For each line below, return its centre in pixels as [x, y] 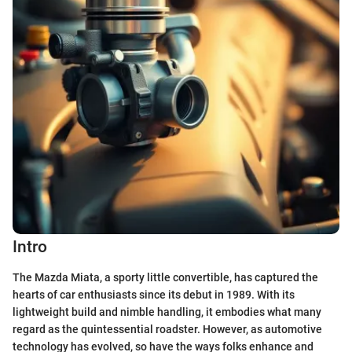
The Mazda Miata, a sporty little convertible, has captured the [165, 277]
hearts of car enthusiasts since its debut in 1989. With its [154, 294]
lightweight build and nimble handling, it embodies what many [167, 312]
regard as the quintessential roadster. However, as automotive [167, 329]
